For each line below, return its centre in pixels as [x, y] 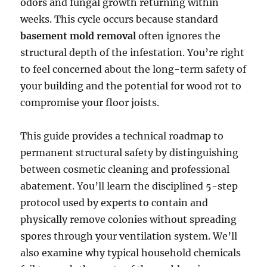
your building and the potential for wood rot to [131, 86]
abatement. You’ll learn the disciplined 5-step [129, 186]
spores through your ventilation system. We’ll [129, 236]
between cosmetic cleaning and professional [125, 170]
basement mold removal [78, 36]
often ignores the [178, 36]
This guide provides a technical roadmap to [122, 136]
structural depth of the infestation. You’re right [133, 53]
